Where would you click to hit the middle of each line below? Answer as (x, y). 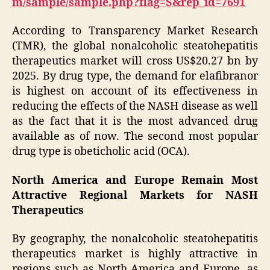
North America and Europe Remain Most (135, 180)
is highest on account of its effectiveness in (135, 92)
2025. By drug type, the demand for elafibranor (135, 77)
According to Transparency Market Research (135, 31)
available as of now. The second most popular (135, 137)
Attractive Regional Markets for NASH (135, 195)
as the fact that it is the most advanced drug (135, 122)
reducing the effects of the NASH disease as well (135, 107)
